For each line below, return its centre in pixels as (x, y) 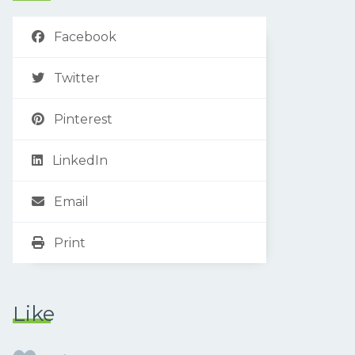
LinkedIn (80, 160)
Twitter (77, 78)
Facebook (85, 36)
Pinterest (83, 119)
